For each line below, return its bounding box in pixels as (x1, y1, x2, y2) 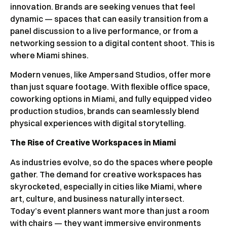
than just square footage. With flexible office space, (10, 81, 210, 92)
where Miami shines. (10, 50, 89, 60)
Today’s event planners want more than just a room (10, 205, 209, 216)
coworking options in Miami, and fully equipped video (10, 93, 212, 104)
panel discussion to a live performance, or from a (10, 25, 198, 36)
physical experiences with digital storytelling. (10, 118, 186, 128)
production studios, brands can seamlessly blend (10, 105, 199, 116)
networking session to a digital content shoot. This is (10, 37, 215, 48)
